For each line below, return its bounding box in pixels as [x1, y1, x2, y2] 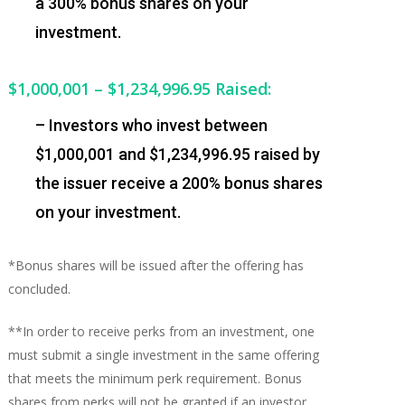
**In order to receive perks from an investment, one [7, 322, 315, 340]
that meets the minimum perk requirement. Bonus [7, 369, 302, 387]
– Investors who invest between [34, 115, 268, 135]
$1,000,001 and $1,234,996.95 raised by [34, 144, 320, 164]
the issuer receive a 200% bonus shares [34, 173, 323, 193]
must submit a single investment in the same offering [7, 345, 319, 363]
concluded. [7, 279, 71, 297]
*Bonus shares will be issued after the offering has [7, 256, 304, 274]
